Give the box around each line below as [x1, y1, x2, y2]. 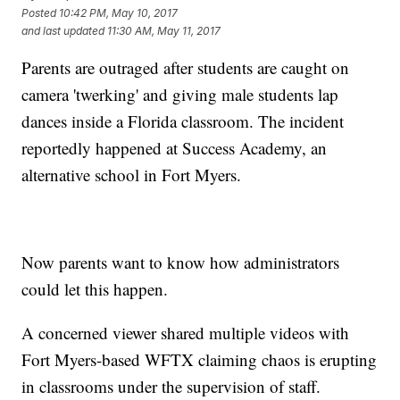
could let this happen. [21, 278, 169, 301]
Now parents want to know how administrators [21, 251, 340, 274]
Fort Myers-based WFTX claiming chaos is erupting [21, 348, 378, 371]
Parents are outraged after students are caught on [21, 56, 350, 79]
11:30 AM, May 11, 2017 [107, 23, 221, 37]
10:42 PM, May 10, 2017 [59, 5, 179, 20]
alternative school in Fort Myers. [21, 163, 242, 187]
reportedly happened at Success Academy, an [21, 137, 328, 160]
